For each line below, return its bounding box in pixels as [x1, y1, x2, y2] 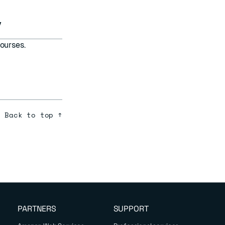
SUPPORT [113, 203, 149, 214]
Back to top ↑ [5, 109, 62, 120]
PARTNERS [18, 203, 56, 214]
